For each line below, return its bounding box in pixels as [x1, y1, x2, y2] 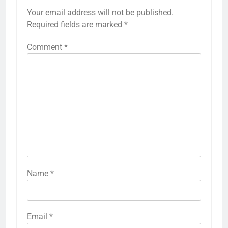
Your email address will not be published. [27, 7, 174, 17]
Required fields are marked [27, 19, 124, 30]
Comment [27, 42, 64, 52]
